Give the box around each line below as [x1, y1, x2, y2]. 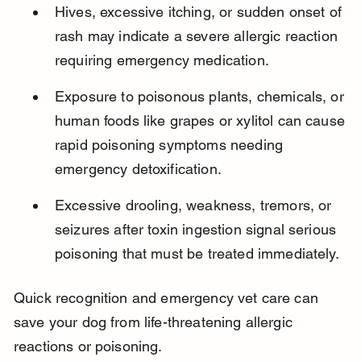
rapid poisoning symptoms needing [54, 136, 288, 154]
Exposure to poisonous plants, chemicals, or [54, 88, 348, 106]
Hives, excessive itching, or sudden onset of [54, 3, 346, 21]
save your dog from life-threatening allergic [13, 313, 297, 331]
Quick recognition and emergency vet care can [13, 289, 323, 307]
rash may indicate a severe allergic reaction [54, 27, 342, 45]
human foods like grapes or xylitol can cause [54, 112, 350, 130]
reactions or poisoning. [13, 338, 163, 355]
